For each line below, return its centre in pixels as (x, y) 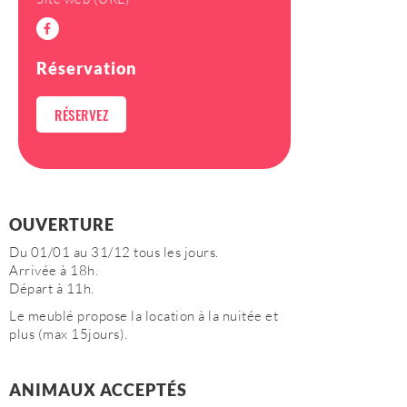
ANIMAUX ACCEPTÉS (98, 390)
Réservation (86, 68)
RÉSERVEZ (81, 114)
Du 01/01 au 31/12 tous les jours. (114, 252)
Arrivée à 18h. (54, 270)
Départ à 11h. (52, 288)
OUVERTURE (62, 224)
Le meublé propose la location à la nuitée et (144, 316)
